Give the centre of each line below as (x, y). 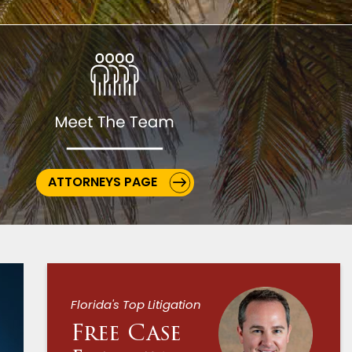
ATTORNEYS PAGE (102, 182)
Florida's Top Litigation (136, 304)
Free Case (126, 334)
